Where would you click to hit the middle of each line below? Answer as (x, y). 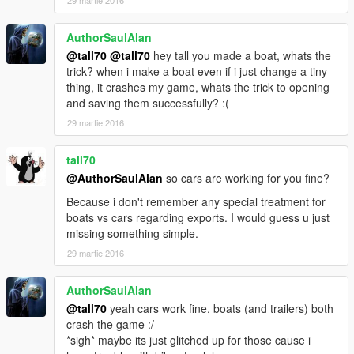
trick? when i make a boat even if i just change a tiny (197, 71)
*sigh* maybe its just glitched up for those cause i (188, 339)
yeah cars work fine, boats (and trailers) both (220, 308)
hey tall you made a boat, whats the (241, 55)
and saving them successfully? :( (148, 102)
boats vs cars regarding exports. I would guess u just (198, 217)
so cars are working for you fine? (246, 177)
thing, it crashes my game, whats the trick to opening (198, 87)
